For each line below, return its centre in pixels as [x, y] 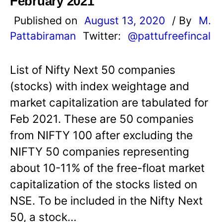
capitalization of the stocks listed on [104, 184]
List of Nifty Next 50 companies [93, 70]
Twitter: [103, 36]
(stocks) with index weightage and [100, 86]
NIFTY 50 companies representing [100, 152]
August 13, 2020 [125, 21]
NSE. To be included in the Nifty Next [106, 201]
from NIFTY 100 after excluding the [101, 135]
